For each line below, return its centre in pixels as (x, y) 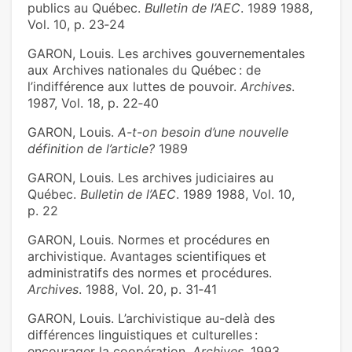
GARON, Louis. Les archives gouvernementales (166, 54)
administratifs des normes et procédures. (150, 273)
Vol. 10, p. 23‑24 (76, 25)
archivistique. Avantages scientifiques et (147, 257)
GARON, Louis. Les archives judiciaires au (150, 178)
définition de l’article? (91, 149)
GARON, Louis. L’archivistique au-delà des (151, 319)
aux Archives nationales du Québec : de (144, 70)
